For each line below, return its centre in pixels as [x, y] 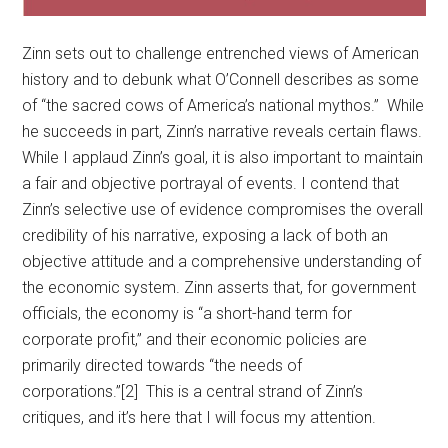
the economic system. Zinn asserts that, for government [219, 288]
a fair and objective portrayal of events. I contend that [211, 184]
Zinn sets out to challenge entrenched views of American [221, 54]
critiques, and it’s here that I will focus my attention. [199, 418]
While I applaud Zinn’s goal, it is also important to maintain [223, 158]
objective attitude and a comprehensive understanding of [222, 262]
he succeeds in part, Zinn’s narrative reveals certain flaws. [222, 132]
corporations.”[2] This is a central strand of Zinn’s [193, 392]
